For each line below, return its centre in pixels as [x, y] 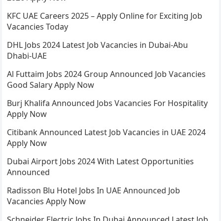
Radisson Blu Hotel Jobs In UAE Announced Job [94, 191]
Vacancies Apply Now [47, 202]
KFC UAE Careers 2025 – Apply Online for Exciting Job [105, 16]
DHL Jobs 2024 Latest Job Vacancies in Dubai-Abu [98, 45]
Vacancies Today [38, 27]
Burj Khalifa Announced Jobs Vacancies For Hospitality [108, 103]
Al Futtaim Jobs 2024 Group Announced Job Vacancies [107, 74]
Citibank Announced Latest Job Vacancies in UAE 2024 [107, 132]
